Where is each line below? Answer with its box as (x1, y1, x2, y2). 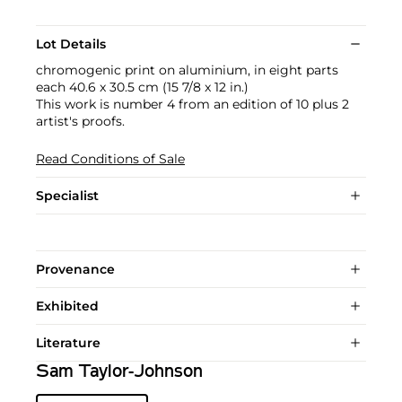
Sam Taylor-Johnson (36, 363, 203, 381)
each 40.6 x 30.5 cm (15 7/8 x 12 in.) (36, 78, 249, 95)
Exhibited (36, 297, 99, 314)
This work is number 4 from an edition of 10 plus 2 (36, 95, 349, 112)
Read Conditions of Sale (36, 150, 185, 167)
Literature (36, 334, 100, 351)
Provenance (36, 260, 115, 277)
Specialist (36, 187, 99, 204)
